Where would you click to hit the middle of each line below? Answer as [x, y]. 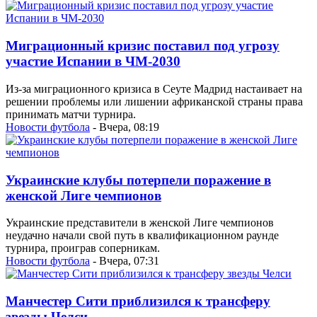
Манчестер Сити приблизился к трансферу [138, 301]
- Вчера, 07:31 [125, 261]
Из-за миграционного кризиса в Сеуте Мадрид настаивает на [154, 88]
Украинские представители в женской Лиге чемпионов [140, 223]
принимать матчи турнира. [71, 114]
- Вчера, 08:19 [125, 127]
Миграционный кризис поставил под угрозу [143, 46]
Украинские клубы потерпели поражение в [138, 180]
